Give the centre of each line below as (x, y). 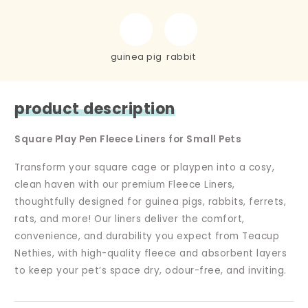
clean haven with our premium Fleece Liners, (125, 184)
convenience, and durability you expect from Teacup (147, 236)
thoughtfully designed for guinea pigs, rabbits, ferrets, (151, 201)
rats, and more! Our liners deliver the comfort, (130, 219)
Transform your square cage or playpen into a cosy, (145, 167)
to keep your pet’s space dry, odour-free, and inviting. (151, 270)
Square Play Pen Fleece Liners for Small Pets (128, 139)
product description (95, 109)
